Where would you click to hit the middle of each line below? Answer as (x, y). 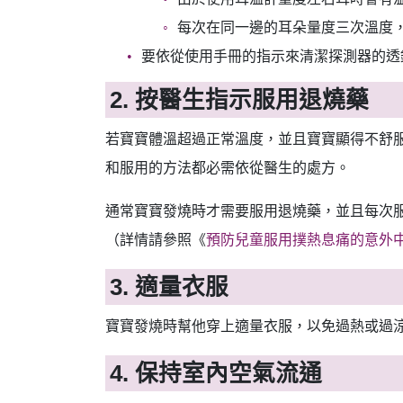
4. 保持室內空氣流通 (216, 374)
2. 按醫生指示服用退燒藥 (240, 99)
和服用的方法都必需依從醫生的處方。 (228, 167)
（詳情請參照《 (156, 239)
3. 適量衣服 (170, 287)
